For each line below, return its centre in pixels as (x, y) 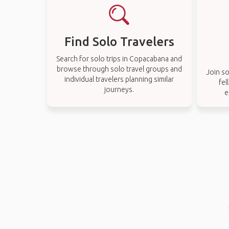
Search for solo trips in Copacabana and (119, 59)
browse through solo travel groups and (119, 69)
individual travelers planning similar (119, 79)
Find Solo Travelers (119, 42)
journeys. (119, 89)
